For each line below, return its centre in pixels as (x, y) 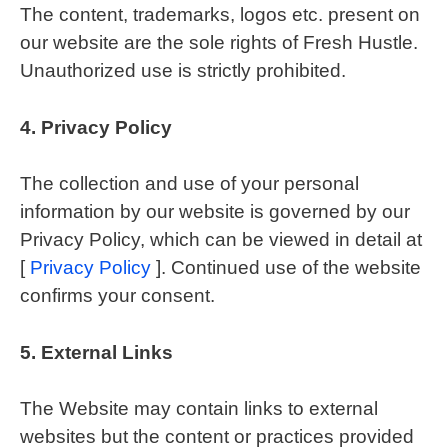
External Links (107, 352)
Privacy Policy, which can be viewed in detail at (221, 239)
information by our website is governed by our (215, 211)
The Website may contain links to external (199, 408)
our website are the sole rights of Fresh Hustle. (219, 42)
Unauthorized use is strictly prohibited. (183, 70)
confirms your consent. (117, 295)
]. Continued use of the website (286, 267)
